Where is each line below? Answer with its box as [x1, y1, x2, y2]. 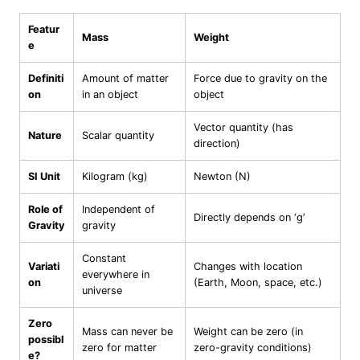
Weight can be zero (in [194, 325, 303, 338]
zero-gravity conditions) [194, 342, 312, 354]
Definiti [28, 72, 63, 85]
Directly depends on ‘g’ [194, 211, 305, 224]
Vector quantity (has [194, 121, 293, 134]
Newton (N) [194, 170, 251, 183]
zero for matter [82, 342, 157, 354]
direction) [194, 137, 240, 150]
